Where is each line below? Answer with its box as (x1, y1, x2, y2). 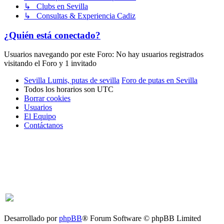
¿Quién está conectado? (4, 29, 100, 40)
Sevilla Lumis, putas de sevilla (24, 76, 119, 85)
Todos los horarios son (24, 85, 97, 94)
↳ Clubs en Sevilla (24, 1, 88, 10)
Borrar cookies (24, 94, 70, 103)
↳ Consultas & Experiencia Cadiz (24, 11, 135, 20)
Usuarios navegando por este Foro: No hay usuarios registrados (4, 50, 203, 59)
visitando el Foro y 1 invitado (4, 59, 96, 68)
